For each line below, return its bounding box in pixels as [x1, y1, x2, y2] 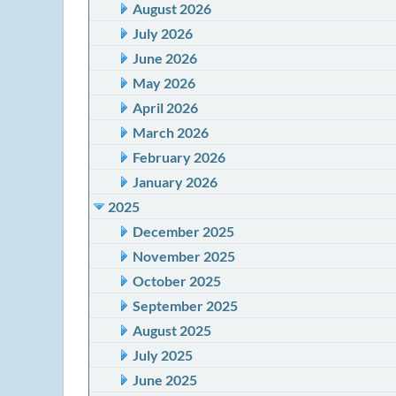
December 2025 [133, 223, 234, 240]
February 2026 [133, 148, 225, 165]
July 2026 [133, 25, 193, 42]
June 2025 [133, 371, 197, 388]
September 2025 [133, 297, 238, 314]
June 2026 [133, 49, 197, 66]
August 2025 [133, 322, 211, 339]
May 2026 [133, 74, 195, 91]
